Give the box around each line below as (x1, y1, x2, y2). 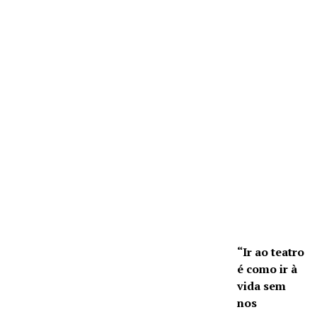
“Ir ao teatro (237, 244, 304, 260)
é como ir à (237, 261, 297, 277)
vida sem (237, 278, 286, 294)
